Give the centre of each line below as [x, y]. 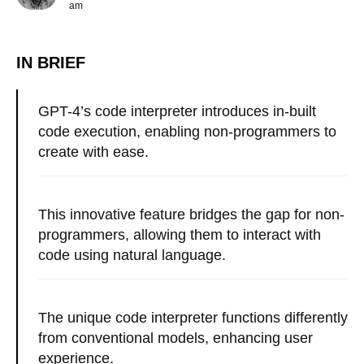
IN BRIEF [51, 63]
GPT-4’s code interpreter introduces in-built [177, 111]
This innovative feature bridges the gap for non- [191, 214]
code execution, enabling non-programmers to [187, 132]
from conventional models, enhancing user [175, 338]
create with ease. [93, 152]
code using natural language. [132, 255]
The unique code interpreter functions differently [193, 318]
